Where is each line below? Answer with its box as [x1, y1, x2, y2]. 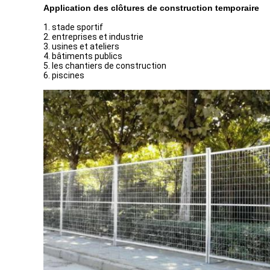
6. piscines [43, 71, 84, 80]
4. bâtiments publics [43, 51, 122, 61]
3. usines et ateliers [43, 42, 119, 51]
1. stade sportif [43, 22, 103, 32]
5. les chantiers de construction [43, 61, 166, 71]
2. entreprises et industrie [43, 32, 143, 42]
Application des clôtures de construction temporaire [43, 3, 259, 13]
